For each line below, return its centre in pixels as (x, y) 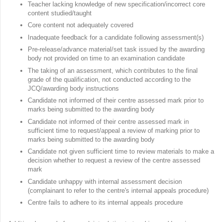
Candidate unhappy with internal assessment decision (105, 181)
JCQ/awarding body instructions (74, 88)
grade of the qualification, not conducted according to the (109, 79)
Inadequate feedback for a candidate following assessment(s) (117, 37)
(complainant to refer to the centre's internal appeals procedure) (119, 190)
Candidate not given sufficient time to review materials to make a (121, 152)
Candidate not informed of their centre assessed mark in (108, 121)
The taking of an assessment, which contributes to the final (113, 70)
